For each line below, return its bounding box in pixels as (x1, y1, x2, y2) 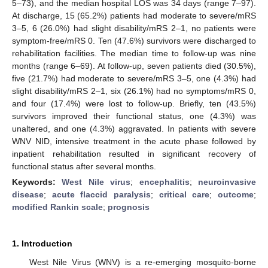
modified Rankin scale (12, 202, 103, 212)
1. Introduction (12, 238, 72, 248)
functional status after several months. (12, 161, 156, 171)
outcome (218, 189, 254, 199)
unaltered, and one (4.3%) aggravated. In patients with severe (12, 123, 256, 133)
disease (12, 189, 44, 199)
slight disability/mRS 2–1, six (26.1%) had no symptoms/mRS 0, (12, 86, 256, 96)
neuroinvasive (198, 176, 257, 187)
